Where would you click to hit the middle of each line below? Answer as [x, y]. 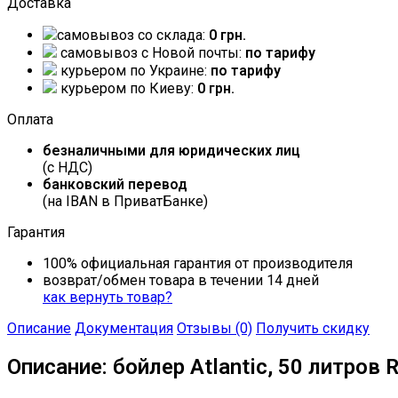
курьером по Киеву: [127, 89]
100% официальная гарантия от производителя [198, 264]
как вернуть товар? [107, 298]
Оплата [30, 120]
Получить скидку [313, 329]
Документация [124, 329]
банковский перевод [115, 185]
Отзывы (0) [215, 329]
